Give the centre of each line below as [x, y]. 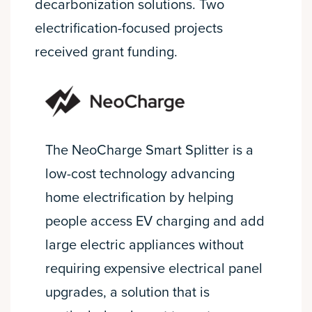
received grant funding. [106, 53]
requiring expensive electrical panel [154, 269]
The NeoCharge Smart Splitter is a [149, 151]
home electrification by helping [139, 198]
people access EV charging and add [155, 222]
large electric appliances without [145, 245]
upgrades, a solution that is [127, 293]
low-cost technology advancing [140, 174]
